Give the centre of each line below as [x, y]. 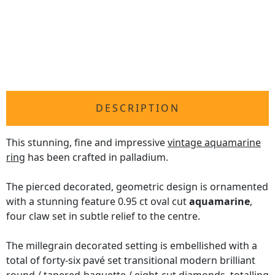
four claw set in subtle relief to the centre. [103, 216]
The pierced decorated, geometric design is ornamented [137, 187]
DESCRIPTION [137, 108]
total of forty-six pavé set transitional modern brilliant [131, 261]
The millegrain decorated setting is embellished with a [132, 246]
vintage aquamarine [214, 143]
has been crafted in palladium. [97, 157]
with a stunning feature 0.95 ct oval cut [98, 202]
